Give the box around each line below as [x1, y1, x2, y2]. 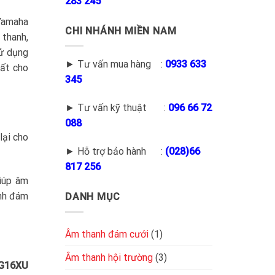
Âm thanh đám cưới [65, 228, 149, 240]
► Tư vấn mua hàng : [65, 58, 165, 71]
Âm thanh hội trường [65, 251, 153, 263]
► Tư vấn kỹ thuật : [65, 102, 168, 114]
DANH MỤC [65, 191, 120, 203]
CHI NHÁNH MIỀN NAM [65, 25, 177, 37]
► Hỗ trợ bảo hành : [65, 145, 165, 158]
